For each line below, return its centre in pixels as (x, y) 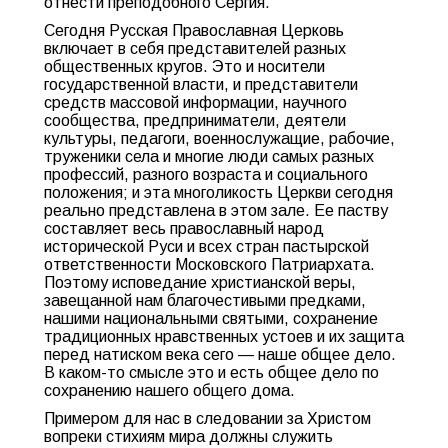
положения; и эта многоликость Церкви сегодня (218, 192)
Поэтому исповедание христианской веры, (200, 282)
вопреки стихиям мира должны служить (188, 436)
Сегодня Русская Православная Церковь (194, 30)
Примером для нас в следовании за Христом (207, 418)
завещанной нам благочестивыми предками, (205, 300)
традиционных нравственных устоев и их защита (224, 336)
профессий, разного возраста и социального (206, 174)
